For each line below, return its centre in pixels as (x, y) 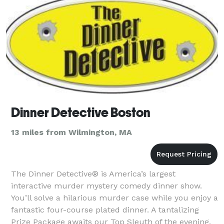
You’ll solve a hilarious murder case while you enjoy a (114, 197)
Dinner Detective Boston (81, 112)
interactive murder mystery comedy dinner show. (106, 185)
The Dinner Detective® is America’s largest (93, 173)
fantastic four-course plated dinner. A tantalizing (105, 209)
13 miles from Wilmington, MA (71, 132)
